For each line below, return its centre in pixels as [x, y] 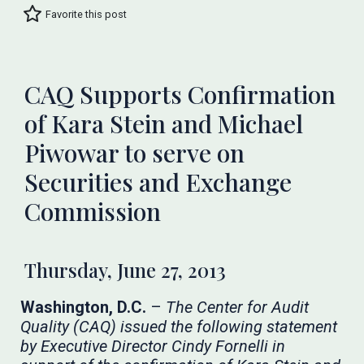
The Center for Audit [238, 307]
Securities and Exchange [158, 182]
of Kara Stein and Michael [164, 123]
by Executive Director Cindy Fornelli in [153, 346]
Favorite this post [86, 14]
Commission [93, 211]
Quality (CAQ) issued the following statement [179, 327]
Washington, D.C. [84, 307]
